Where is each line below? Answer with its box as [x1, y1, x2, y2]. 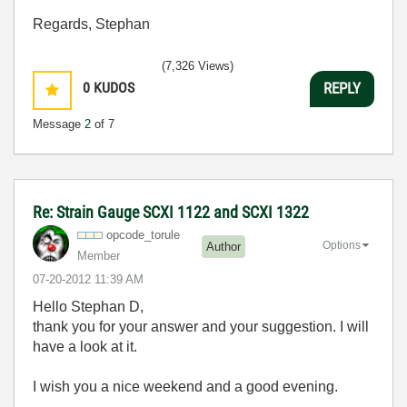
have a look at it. [33, 338, 137, 354]
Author [206, 240, 241, 254]
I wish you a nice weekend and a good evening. [33, 378, 338, 394]
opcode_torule [106, 227, 180, 242]
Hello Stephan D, [33, 298, 144, 314]
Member [77, 248, 120, 263]
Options [323, 238, 361, 252]
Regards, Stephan [33, 15, 150, 32]
